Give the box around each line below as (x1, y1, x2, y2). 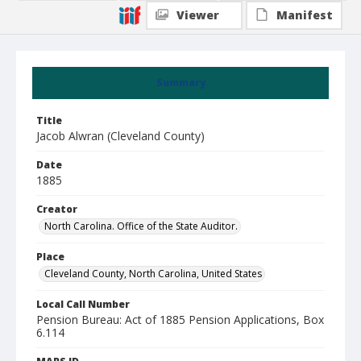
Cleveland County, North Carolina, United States (44, 267, 262, 280)
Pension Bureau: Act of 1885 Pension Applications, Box (36, 312, 324, 327)
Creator (36, 202, 77, 216)
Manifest (276, 7, 333, 23)
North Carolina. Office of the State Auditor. (44, 219, 238, 233)
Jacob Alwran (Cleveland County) (36, 128, 205, 143)
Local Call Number (36, 297, 130, 311)
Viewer (176, 7, 219, 23)
